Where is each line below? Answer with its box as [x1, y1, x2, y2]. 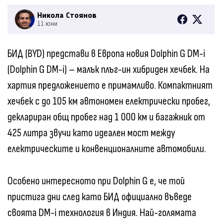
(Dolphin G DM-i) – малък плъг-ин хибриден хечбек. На [7, 62, 210, 76]
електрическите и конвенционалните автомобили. [7, 142, 206, 156]
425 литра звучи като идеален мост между [7, 126, 175, 140]
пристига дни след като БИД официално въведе [7, 190, 192, 204]
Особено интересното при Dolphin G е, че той [7, 174, 185, 188]
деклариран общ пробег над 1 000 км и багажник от [7, 110, 205, 124]
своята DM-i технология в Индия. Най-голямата [7, 206, 196, 220]
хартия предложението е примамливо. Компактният [7, 78, 213, 92]
